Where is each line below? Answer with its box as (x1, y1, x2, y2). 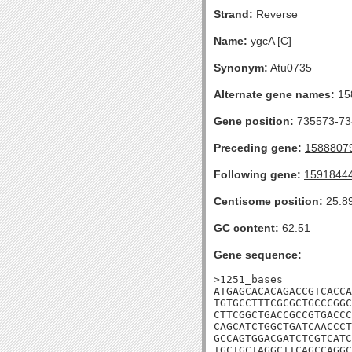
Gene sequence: (214, 248, 302, 261)
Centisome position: (214, 195, 323, 207)
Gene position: (214, 115, 294, 127)
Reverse (253, 8, 298, 20)
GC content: (214, 222, 279, 234)
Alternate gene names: (214, 88, 335, 101)
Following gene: (214, 168, 301, 181)
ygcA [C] (247, 35, 291, 47)
